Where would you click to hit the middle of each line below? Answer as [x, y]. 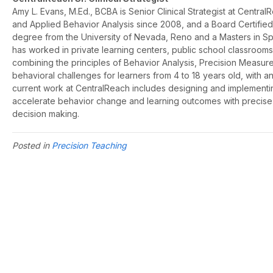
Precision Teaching [89, 146]
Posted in [32, 146]
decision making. [46, 114]
